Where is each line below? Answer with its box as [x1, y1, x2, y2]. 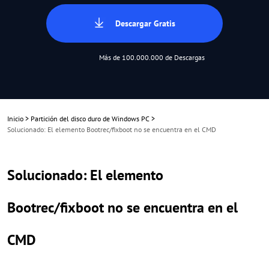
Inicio [7, 114, 23, 123]
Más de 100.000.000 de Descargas [98, 53, 205, 62]
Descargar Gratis [115, 18, 175, 29]
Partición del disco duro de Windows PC [31, 114, 150, 123]
